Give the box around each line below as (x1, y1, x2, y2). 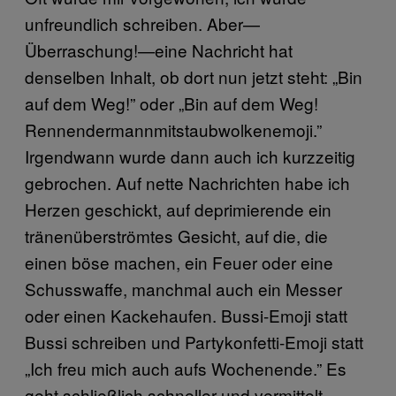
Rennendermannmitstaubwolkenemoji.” (25, 117, 322, 141)
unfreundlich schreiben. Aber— (25, 11, 260, 35)
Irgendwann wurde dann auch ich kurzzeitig (25, 143, 355, 168)
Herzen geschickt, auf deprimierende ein (25, 196, 331, 221)
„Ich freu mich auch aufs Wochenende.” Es (25, 355, 346, 380)
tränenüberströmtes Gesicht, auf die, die (25, 223, 328, 247)
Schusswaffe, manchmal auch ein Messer (25, 276, 342, 301)
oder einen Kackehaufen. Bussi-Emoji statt (25, 302, 347, 327)
